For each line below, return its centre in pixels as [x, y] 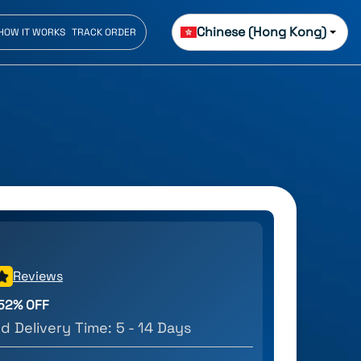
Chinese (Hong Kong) [261, 32]
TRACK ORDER [104, 32]
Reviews [37, 276]
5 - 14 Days [154, 327]
